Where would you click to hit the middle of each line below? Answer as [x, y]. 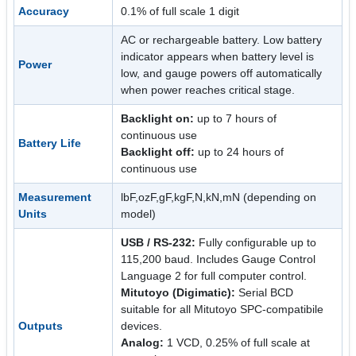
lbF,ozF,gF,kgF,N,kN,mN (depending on [219, 197]
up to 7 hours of [236, 118]
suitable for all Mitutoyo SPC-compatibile [222, 309]
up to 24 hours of [240, 151]
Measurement [55, 197]
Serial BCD [266, 292]
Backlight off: [158, 151]
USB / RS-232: [160, 242]
